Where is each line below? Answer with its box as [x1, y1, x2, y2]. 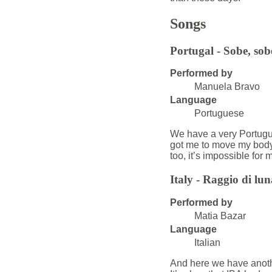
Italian [194, 237, 220, 248]
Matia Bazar [194, 210, 246, 221]
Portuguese [194, 108, 244, 119]
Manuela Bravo [194, 81, 260, 92]
